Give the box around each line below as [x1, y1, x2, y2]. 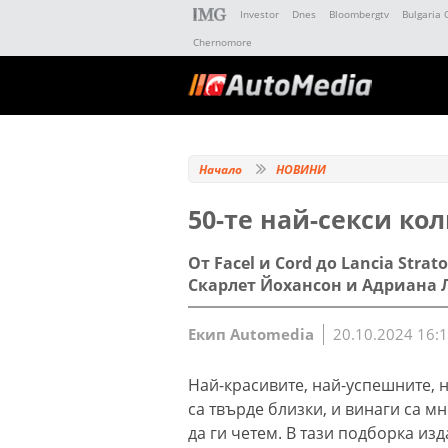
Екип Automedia [188, 323, 314, 344]
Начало [199, 161, 242, 178]
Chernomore [193, 35, 252, 49]
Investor [240, 7, 279, 21]
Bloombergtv [329, 7, 389, 21]
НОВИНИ [276, 161, 326, 178]
